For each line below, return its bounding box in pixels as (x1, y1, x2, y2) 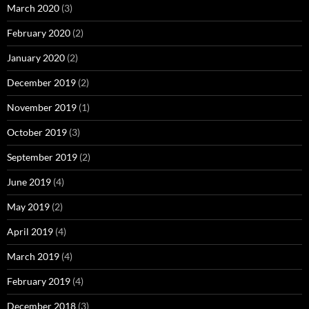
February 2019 (7, 275, 70, 288)
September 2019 (7, 151, 77, 163)
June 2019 (7, 176, 51, 188)
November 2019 (7, 101, 77, 114)
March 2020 (7, 2, 59, 14)
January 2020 (7, 52, 65, 64)
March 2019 (7, 250, 59, 263)
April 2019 (7, 226, 53, 238)
